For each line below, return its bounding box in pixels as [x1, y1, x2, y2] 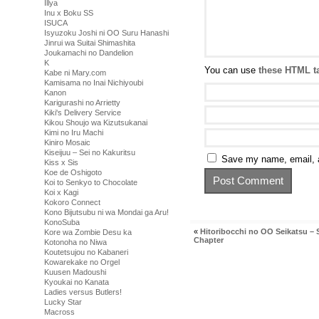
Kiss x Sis [44, 158, 78, 167]
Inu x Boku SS [44, 9, 93, 17]
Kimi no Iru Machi [44, 128, 103, 137]
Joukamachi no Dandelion [44, 48, 133, 57]
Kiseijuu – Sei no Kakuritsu [44, 148, 135, 157]
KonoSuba [44, 218, 80, 226]
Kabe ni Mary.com [44, 68, 106, 77]
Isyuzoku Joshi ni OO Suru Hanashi [44, 28, 169, 37]
